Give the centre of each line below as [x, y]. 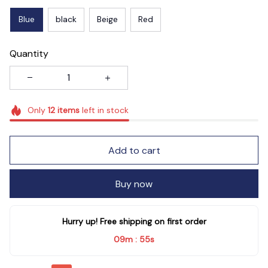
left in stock [104, 110]
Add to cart [134, 150]
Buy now [134, 184]
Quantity [29, 53]
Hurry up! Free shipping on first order [134, 222]
